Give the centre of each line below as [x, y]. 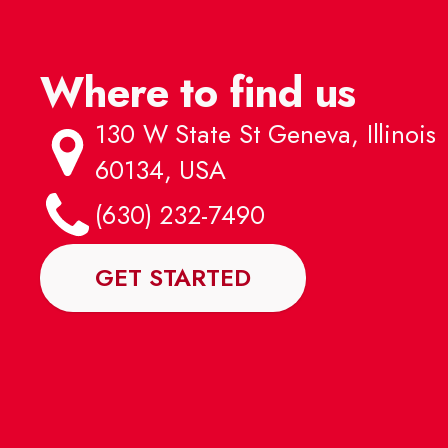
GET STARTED [173, 277]
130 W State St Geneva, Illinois [265, 134]
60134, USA [160, 170]
